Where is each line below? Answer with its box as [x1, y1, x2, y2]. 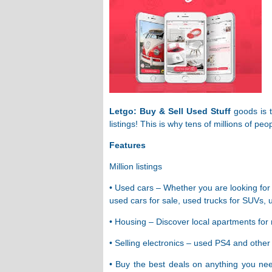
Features [109, 140, 146, 150]
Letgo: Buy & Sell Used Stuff [109, 106, 231, 116]
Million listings [109, 161, 162, 171]
